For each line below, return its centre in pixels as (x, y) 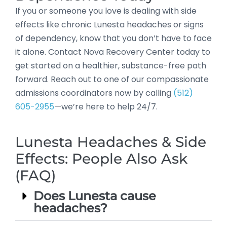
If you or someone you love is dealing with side (106, 11)
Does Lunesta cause (95, 196)
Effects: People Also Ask (101, 158)
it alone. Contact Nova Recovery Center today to (113, 52)
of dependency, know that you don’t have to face (113, 38)
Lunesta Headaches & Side (111, 142)
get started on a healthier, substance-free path (111, 65)
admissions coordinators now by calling (94, 93)
